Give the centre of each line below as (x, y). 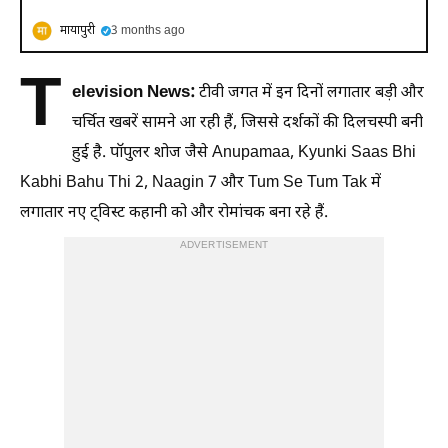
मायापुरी (77, 30)
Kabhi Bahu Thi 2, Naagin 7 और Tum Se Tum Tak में (200, 183)
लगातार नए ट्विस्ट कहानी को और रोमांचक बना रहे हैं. (174, 213)
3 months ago (148, 30)
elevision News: (135, 92)
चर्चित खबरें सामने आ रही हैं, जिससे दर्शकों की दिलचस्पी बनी (247, 123)
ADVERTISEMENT (224, 245)
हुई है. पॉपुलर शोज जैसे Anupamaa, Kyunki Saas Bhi (244, 153)
